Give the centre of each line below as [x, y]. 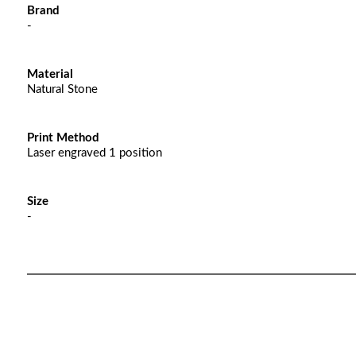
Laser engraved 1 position [94, 153]
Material [50, 74]
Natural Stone [62, 89]
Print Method [63, 138]
